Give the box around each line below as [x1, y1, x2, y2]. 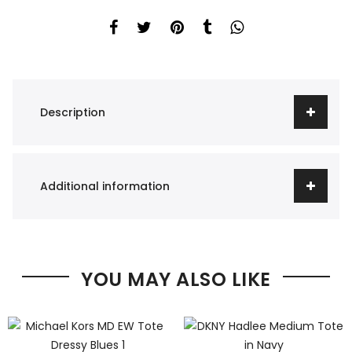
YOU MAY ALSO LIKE [81, 266, 271, 292]
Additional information [40, 178, 170, 194]
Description [40, 104, 105, 120]
